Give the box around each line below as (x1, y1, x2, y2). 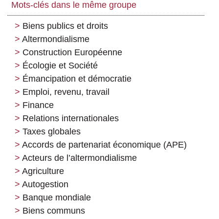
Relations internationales (22, 113, 119, 124)
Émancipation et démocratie (22, 74, 131, 84)
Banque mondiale (22, 193, 91, 203)
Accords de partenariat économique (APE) (22, 140, 187, 150)
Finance (22, 100, 54, 110)
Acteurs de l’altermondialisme (22, 153, 137, 163)
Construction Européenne (22, 47, 122, 58)
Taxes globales (22, 127, 81, 137)
